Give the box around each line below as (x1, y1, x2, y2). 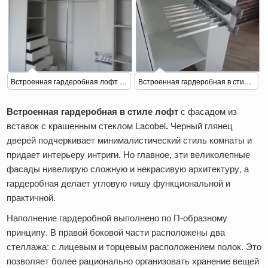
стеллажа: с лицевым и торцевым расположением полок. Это (7, 240, 261, 253)
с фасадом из (178, 105, 237, 118)
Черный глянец (168, 119, 233, 132)
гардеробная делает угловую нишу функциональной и (7, 176, 230, 190)
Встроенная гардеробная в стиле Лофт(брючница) (244, 76, 252, 87)
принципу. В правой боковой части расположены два (7, 226, 225, 239)
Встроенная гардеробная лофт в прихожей (120, 76, 127, 87)
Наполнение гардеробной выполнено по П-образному (7, 211, 227, 224)
